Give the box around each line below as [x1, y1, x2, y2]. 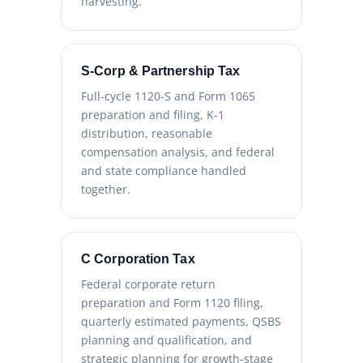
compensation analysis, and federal [81, 144, 275, 160]
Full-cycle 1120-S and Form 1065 [81, 88, 255, 105]
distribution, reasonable [81, 126, 212, 142]
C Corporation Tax [81, 252, 195, 267]
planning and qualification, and [81, 332, 252, 348]
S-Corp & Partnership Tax [81, 64, 241, 79]
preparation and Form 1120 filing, [81, 295, 263, 311]
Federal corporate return [81, 276, 216, 293]
